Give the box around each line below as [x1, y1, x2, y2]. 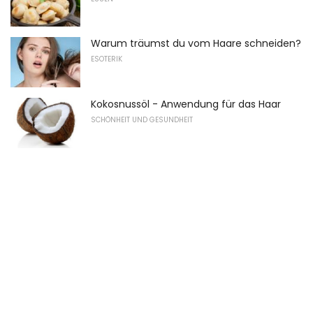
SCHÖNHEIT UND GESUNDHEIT [91, 114, 193, 125]
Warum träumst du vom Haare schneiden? [91, 36, 301, 51]
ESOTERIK [91, 54, 122, 65]
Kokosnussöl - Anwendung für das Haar [91, 96, 281, 111]
